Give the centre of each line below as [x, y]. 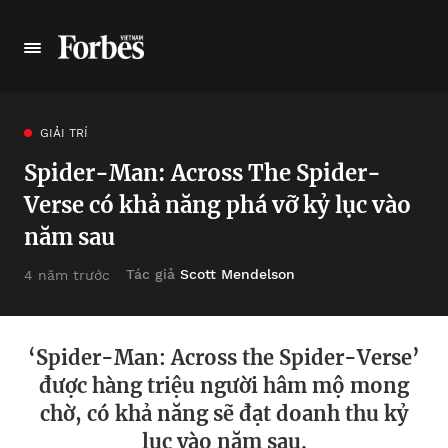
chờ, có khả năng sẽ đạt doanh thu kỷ [224, 413]
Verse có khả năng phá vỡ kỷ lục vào [217, 205]
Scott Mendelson [237, 274]
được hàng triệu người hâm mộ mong [224, 385]
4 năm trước [67, 274]
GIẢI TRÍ [64, 133]
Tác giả [153, 274]
